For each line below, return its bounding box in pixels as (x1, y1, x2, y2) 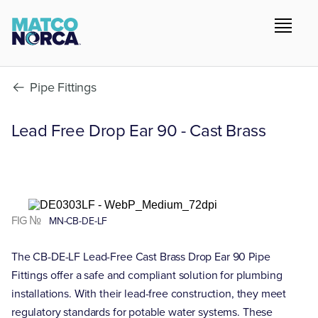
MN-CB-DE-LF (46, 214, 108, 229)
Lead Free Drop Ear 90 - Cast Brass (11, 118, 266, 143)
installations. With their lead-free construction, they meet (11, 285, 287, 302)
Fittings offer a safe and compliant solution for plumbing (11, 267, 283, 283)
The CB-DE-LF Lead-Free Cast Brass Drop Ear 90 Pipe (11, 248, 270, 265)
